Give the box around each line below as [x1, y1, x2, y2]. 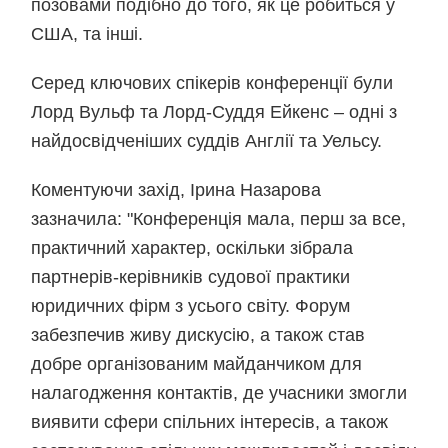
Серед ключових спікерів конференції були [31, 73, 394, 93]
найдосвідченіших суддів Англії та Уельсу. [31, 131, 383, 151]
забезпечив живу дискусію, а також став [31, 325, 366, 345]
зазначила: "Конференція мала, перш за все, [31, 209, 407, 229]
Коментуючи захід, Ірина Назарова [31, 180, 322, 200]
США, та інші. [31, 24, 144, 44]
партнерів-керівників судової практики [31, 267, 351, 287]
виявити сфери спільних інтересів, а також [31, 412, 389, 432]
